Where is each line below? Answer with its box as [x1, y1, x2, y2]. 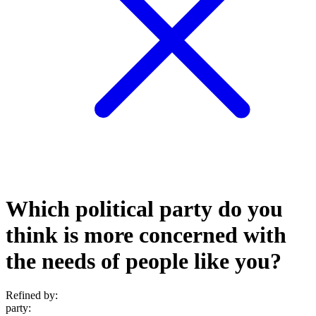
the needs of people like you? [6, 248, 281, 274]
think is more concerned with [6, 221, 286, 248]
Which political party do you [6, 195, 283, 221]
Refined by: [6, 289, 58, 302]
